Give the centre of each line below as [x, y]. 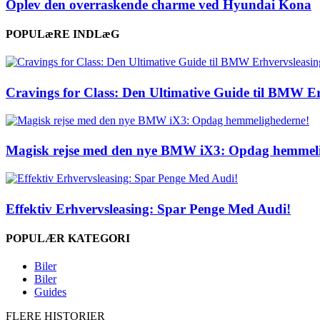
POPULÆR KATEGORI [68, 238]
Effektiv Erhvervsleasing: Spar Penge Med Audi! [148, 209]
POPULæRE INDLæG [62, 34]
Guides [50, 292]
